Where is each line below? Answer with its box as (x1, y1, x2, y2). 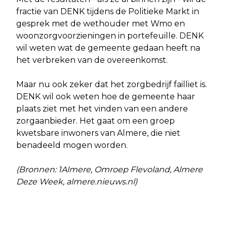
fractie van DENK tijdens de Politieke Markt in (16, 7, 199, 17)
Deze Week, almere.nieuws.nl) (16, 177, 139, 187)
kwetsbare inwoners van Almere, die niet (16, 128, 180, 138)
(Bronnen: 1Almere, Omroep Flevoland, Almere (16, 165, 203, 175)
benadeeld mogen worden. (16, 140, 130, 150)
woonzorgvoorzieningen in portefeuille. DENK (16, 31, 204, 41)
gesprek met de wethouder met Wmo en (16, 19, 185, 29)
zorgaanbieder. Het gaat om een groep (16, 116, 175, 126)
